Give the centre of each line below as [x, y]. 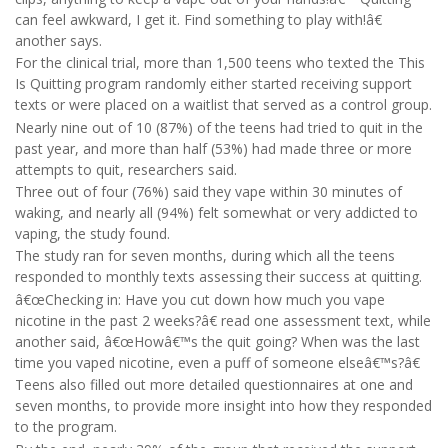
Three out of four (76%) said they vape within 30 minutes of [208, 192]
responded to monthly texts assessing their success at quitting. [218, 277]
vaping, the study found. [92, 234]
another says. [58, 40]
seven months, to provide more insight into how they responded [223, 406]
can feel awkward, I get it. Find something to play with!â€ [198, 19]
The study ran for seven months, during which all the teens [205, 256]
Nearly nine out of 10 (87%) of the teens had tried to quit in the [219, 127]
